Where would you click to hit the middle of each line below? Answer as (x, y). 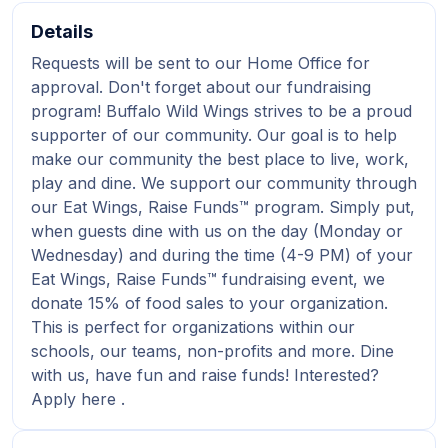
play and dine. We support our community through (224, 183)
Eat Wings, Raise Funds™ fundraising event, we (208, 279)
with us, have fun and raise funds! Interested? (205, 375)
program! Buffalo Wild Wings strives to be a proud (221, 111)
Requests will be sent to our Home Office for (200, 63)
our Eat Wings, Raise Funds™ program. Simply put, (223, 207)
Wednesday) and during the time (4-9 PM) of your (222, 255)
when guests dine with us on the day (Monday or (217, 231)
